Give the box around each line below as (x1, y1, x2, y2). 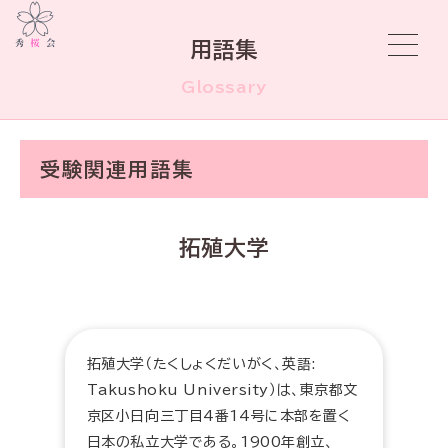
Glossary (181, 79, 267, 95)
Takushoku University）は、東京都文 (86, 383, 358, 397)
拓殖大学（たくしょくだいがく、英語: (86, 357, 316, 371)
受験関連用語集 (40, 159, 194, 179)
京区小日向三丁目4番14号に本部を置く (86, 409, 351, 423)
